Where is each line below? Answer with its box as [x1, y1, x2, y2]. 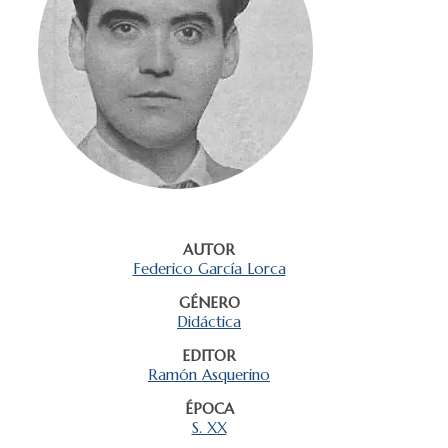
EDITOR [182, 345, 236, 365]
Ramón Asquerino [148, 364, 270, 384]
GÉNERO [178, 292, 240, 312]
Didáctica [177, 311, 241, 331]
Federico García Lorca [132, 258, 286, 278]
